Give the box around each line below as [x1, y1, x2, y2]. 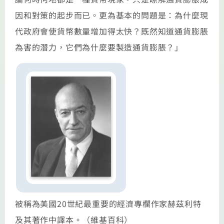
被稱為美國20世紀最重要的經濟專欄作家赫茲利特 [15, 197, 201, 210]
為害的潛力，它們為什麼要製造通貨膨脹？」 [15, 40, 183, 53]
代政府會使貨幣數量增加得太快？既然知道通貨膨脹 [15, 24, 208, 37]
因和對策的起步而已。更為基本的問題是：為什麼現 [15, 8, 208, 21]
